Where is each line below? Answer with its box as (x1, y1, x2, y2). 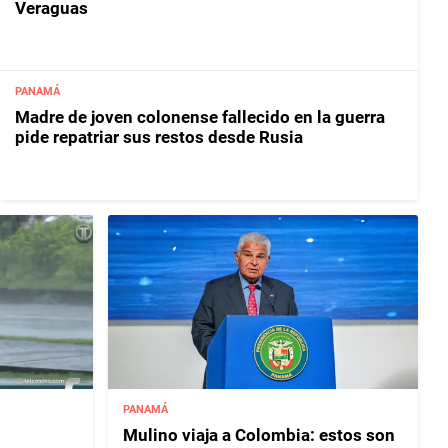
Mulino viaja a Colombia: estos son (123, 424, 396, 445)
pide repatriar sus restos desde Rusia (15, 127, 303, 148)
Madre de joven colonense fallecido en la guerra (15, 107, 385, 128)
